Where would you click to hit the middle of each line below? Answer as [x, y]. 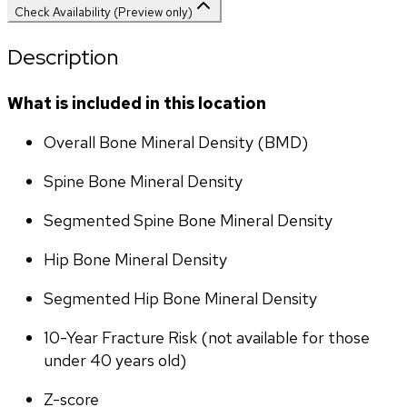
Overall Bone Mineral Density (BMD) [176, 143]
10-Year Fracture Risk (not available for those [207, 338]
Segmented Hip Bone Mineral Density [180, 299]
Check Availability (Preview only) [104, 12]
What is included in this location [137, 104]
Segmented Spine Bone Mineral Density [188, 221]
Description [63, 57]
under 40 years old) [115, 361]
